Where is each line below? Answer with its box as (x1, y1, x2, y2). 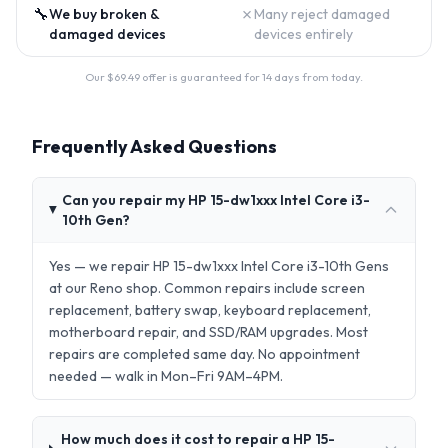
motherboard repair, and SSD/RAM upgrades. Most (49, 323, 368, 341)
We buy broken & (49, 5, 159, 23)
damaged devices (49, 25, 166, 43)
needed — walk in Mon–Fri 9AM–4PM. (49, 367, 283, 385)
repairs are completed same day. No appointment (49, 345, 360, 363)
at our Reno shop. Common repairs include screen (49, 279, 365, 297)
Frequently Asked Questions (32, 135, 277, 158)
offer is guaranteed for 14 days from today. (140, 70, 363, 84)
